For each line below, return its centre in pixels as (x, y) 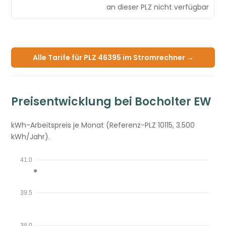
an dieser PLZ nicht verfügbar (158, 7)
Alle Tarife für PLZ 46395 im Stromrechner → (113, 57)
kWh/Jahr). (31, 136)
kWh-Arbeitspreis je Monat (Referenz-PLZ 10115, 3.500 (103, 125)
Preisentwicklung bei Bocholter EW (111, 101)
